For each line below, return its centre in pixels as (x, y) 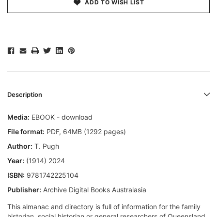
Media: (18, 117)
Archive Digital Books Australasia (94, 190)
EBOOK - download (61, 117)
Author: (20, 146)
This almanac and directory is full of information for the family (104, 207)
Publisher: (24, 190)
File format (25, 132)
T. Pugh (46, 146)
